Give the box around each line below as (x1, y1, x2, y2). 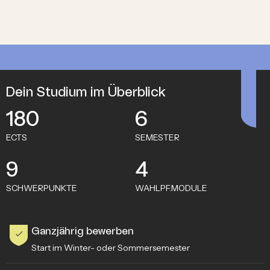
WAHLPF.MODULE (135, 182, 207, 193)
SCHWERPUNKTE (5, 182, 77, 193)
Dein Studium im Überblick (5, 84, 166, 99)
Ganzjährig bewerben (31, 224, 134, 237)
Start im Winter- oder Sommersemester (31, 242, 190, 253)
